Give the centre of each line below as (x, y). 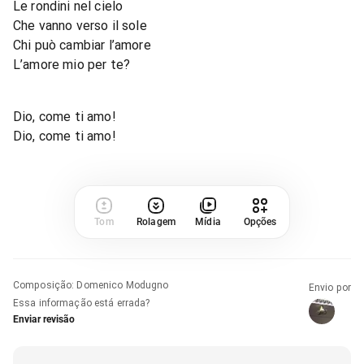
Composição (43, 285)
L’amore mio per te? (72, 64)
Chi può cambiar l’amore (82, 45)
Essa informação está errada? (82, 303)
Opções (260, 221)
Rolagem (156, 221)
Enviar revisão (44, 319)
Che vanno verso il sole (80, 25)
